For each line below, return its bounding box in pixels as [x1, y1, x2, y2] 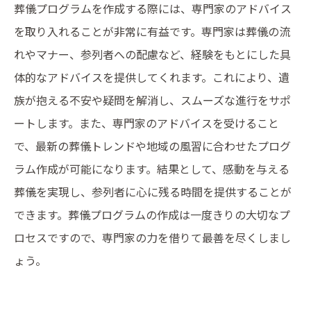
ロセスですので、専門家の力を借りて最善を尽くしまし [14, 229, 291, 246]
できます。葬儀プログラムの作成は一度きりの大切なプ [14, 206, 290, 223]
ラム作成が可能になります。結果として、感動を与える [14, 160, 289, 177]
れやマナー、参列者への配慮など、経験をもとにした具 [14, 46, 291, 62]
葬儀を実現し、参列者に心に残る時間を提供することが [14, 183, 292, 200]
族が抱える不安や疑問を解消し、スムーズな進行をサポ [14, 92, 291, 108]
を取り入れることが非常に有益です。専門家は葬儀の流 [14, 23, 290, 40]
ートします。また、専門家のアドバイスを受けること [14, 115, 279, 131]
